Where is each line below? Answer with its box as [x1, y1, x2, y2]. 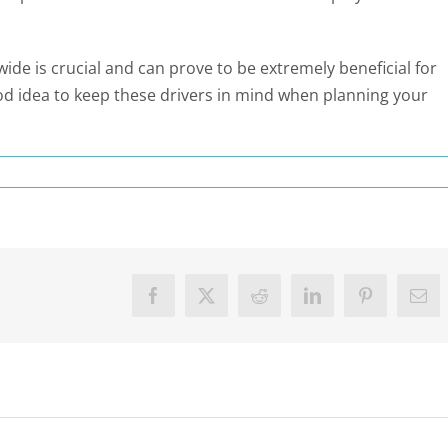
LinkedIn [310, 293, 376, 311]
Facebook [151, 293, 221, 311]
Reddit [257, 293, 305, 311]
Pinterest [363, 293, 426, 311]
